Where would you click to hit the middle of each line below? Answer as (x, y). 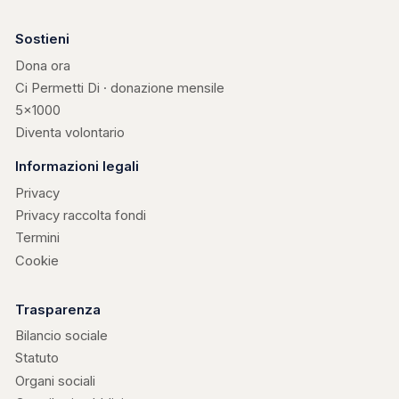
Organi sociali (55, 381)
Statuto (37, 358)
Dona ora (43, 65)
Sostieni (42, 39)
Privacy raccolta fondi (81, 216)
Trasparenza (58, 309)
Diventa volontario (70, 133)
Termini (37, 238)
